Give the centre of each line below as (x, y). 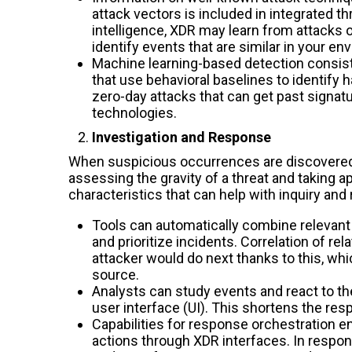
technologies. (134, 112)
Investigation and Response (181, 137)
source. (115, 274)
